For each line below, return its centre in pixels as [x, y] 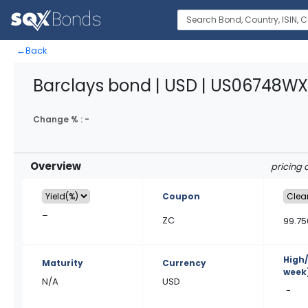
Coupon [181, 196]
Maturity [63, 263]
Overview [56, 166]
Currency [185, 263]
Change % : [59, 119]
